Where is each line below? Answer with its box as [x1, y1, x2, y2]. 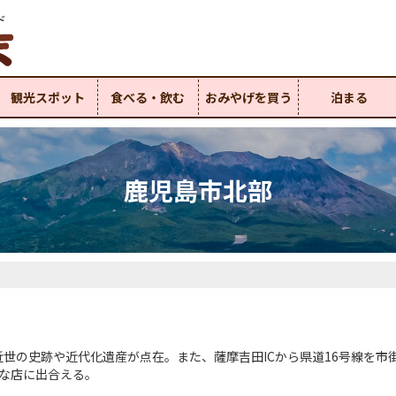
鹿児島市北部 [124, 172, 272, 208]
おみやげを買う [204, 88, 292, 106]
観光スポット [10, 88, 85, 106]
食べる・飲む [110, 88, 186, 106]
